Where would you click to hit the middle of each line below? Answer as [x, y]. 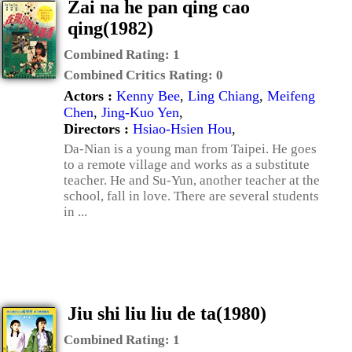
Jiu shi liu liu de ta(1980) [167, 313]
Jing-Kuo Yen [140, 112]
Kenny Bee [148, 96]
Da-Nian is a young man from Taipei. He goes [190, 149]
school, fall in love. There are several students [191, 196]
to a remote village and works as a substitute [187, 165]
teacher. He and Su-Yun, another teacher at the [192, 180]
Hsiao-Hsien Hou [182, 129]
